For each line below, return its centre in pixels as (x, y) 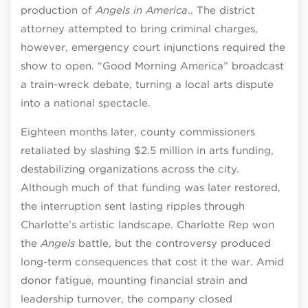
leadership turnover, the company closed (126, 299)
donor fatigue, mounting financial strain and (134, 280)
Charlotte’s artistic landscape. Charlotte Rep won (147, 224)
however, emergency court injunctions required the (153, 47)
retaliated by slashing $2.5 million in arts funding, (147, 150)
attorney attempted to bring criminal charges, (139, 29)
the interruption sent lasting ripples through (133, 206)
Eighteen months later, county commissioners (138, 132)
